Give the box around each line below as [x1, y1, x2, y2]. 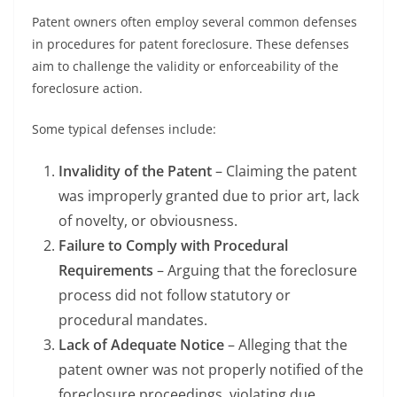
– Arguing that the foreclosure [153, 261, 357, 280]
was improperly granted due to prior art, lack [58, 186, 359, 206]
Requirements [58, 261, 153, 280]
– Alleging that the [224, 335, 347, 354]
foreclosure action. [32, 80, 143, 97]
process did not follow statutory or [58, 285, 291, 305]
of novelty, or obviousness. [58, 211, 237, 230]
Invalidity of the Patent [58, 161, 212, 181]
